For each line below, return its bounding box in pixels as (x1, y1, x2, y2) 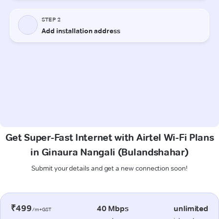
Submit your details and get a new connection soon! (31, 163, 188, 173)
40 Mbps (96, 203, 129, 213)
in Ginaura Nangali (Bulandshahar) (30, 146, 189, 158)
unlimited (174, 203, 208, 213)
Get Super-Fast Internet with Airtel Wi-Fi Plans (5, 131, 214, 143)
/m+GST (31, 206, 52, 213)
